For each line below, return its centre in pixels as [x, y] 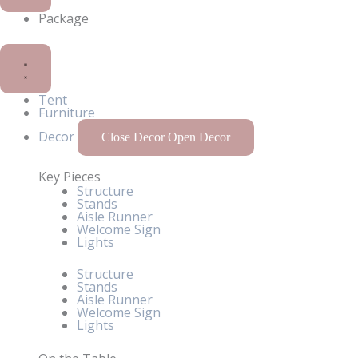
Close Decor [133, 137]
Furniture [67, 112]
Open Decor [199, 137]
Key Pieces [70, 176]
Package [64, 18]
